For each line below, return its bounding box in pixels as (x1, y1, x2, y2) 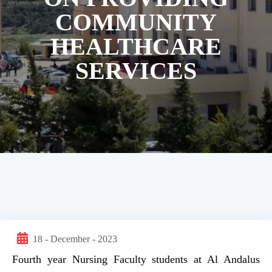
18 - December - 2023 (32, 234, 117, 244)
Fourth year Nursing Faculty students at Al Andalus (12, 253, 260, 265)
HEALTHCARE (50, 33, 222, 60)
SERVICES (75, 57, 197, 84)
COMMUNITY (55, 8, 217, 36)
